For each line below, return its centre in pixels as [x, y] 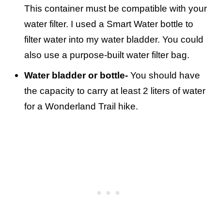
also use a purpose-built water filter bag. [107, 55]
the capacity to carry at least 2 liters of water [115, 91]
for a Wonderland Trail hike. [82, 107]
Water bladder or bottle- [76, 76]
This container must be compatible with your [116, 9]
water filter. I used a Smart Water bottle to [109, 24]
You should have [164, 76]
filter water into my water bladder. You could [114, 40]
